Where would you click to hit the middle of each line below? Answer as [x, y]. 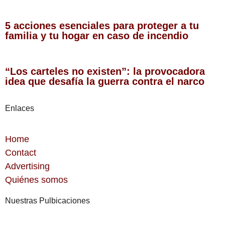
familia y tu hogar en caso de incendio [98, 36]
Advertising [27, 166]
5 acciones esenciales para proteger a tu [102, 26]
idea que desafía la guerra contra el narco [106, 82]
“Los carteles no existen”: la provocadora [105, 72]
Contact [21, 153]
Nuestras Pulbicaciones [47, 201]
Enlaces [20, 108]
